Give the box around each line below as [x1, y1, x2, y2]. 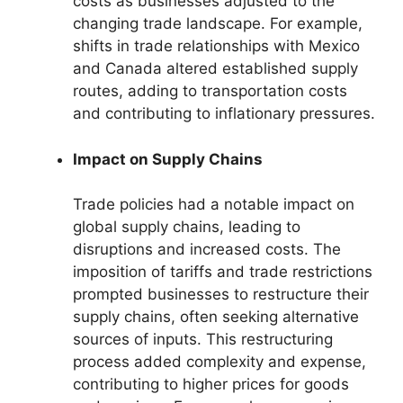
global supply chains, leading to [73, 218, 300, 237]
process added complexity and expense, [73, 353, 366, 372]
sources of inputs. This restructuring [73, 330, 333, 349]
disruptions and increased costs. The [73, 240, 341, 259]
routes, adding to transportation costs [73, 82, 347, 101]
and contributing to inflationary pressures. [73, 104, 375, 123]
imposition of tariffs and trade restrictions [73, 263, 372, 282]
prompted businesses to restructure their [73, 285, 369, 304]
